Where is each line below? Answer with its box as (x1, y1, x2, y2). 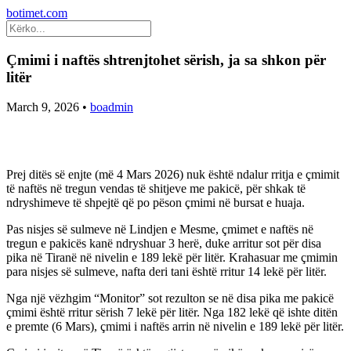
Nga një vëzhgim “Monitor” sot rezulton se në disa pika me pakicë (6, 291, 334, 306)
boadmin (90, 100, 133, 114)
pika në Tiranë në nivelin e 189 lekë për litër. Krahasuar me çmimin (6, 251, 338, 265)
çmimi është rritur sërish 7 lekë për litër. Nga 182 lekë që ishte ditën (6, 306, 338, 320)
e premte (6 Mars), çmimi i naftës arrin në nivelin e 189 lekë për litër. (6, 320, 344, 334)
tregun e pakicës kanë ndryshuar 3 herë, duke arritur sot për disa (6, 237, 321, 251)
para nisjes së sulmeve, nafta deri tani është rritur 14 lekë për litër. (6, 265, 327, 279)
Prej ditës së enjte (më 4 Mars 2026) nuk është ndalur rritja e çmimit (6, 168, 339, 182)
